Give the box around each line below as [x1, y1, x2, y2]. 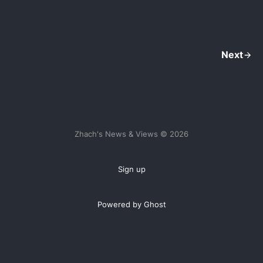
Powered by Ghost [97, 200, 166, 209]
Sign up [117, 164, 146, 174]
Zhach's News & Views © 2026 [75, 129, 188, 139]
